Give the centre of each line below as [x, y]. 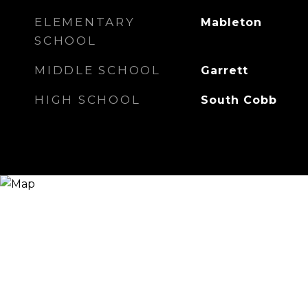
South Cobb [239, 100]
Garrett [224, 70]
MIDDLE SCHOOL [98, 70]
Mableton [231, 22]
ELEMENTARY [85, 22]
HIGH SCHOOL [88, 100]
